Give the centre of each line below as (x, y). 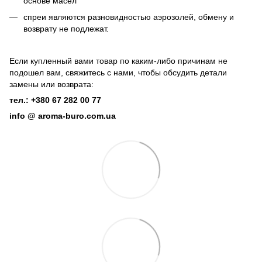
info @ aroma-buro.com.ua (63, 116)
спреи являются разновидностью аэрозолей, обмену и (129, 17)
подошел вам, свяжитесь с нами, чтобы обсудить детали (118, 73)
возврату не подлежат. (67, 29)
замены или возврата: (51, 85)
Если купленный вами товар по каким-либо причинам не (118, 61)
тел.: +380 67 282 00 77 (55, 100)
